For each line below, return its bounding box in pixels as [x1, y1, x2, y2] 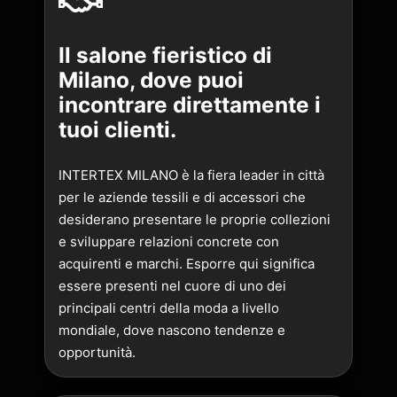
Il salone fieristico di [58, 42, 272, 69]
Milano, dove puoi [58, 66, 244, 94]
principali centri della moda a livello [58, 299, 279, 316]
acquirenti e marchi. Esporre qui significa [58, 254, 315, 272]
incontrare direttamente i [58, 91, 321, 119]
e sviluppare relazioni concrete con [58, 232, 279, 250]
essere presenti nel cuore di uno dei [58, 276, 286, 294]
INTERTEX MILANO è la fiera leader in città [58, 166, 324, 183]
